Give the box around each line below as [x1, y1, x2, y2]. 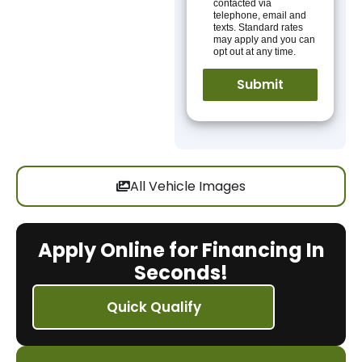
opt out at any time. [213, 46, 297, 57]
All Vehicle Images [130, 177, 246, 196]
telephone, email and [213, 10, 307, 21]
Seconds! [134, 259, 228, 286]
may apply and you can [213, 34, 316, 45]
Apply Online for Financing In [37, 237, 325, 263]
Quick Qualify [106, 297, 201, 317]
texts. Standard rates [213, 22, 304, 33]
